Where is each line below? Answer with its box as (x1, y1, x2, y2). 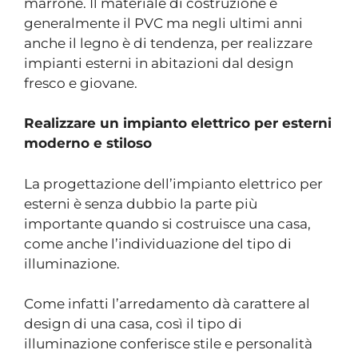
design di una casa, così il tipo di (24, 316, 242, 332)
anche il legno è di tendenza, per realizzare (24, 34, 312, 51)
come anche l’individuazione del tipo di (24, 235, 292, 252)
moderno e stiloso (24, 135, 152, 151)
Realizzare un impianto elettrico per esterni (24, 115, 332, 131)
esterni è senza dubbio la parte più (24, 195, 257, 212)
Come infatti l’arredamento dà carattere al (24, 296, 310, 312)
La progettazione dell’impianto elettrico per (24, 175, 323, 192)
